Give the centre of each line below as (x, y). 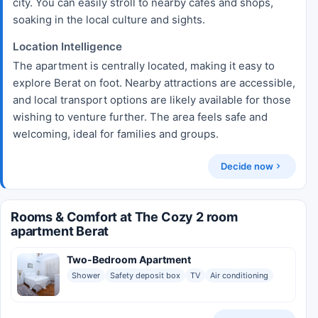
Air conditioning (239, 275)
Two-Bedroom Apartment (129, 259)
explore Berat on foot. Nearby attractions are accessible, (154, 83)
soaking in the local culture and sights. (109, 20)
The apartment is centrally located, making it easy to (144, 66)
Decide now (247, 166)
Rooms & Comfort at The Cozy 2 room (124, 216)
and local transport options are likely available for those (152, 100)
